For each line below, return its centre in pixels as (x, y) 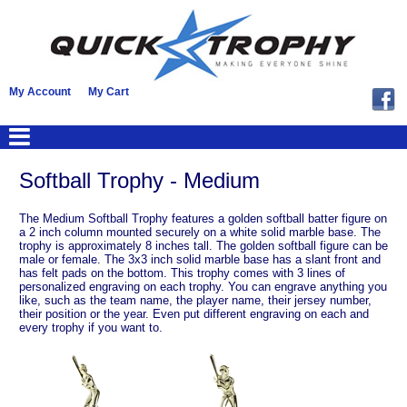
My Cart (109, 92)
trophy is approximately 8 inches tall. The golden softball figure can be (203, 245)
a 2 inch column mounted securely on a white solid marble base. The (200, 232)
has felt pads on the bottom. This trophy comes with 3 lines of (182, 273)
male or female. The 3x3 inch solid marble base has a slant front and (200, 259)
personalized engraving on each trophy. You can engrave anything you (203, 286)
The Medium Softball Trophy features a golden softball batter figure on (203, 218)
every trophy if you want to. (91, 327)
